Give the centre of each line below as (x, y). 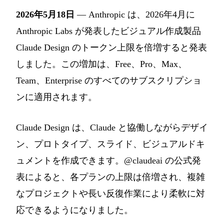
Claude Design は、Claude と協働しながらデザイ (112, 128)
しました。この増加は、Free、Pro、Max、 (101, 64)
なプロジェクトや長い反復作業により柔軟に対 (110, 194)
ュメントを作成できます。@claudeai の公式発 (108, 161)
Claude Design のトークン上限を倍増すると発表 (111, 48)
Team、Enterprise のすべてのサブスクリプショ (109, 81)
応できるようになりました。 (74, 210)
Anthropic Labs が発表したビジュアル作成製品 (108, 31)
